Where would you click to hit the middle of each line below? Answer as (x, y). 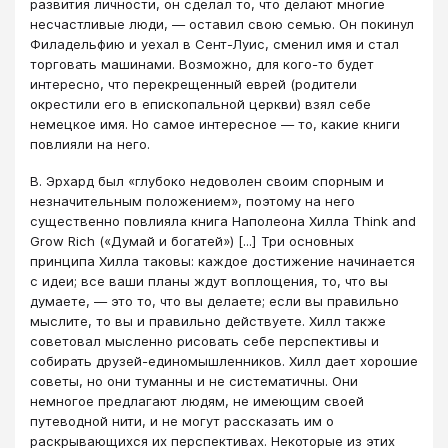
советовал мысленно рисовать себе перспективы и (204, 340)
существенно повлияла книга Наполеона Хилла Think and (223, 220)
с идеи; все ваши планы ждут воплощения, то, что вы (209, 280)
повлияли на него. (90, 144)
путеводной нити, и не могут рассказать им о (182, 420)
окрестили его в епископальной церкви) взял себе (200, 104)
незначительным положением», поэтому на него (192, 200)
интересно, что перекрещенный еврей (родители (193, 84)
